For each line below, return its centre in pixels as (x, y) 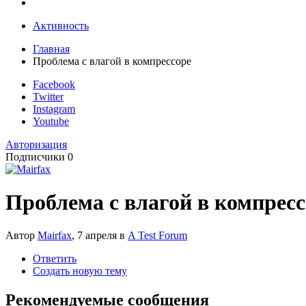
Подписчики (35, 156)
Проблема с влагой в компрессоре (112, 61)
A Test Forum (157, 236)
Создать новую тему (80, 271)
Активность (61, 25)
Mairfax (55, 236)
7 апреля (97, 236)
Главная (51, 48)
